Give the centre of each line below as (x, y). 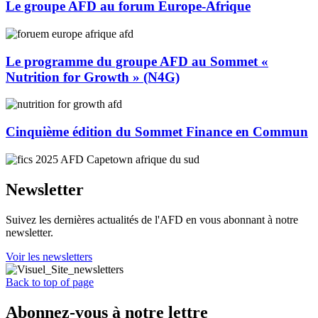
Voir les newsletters (49, 256)
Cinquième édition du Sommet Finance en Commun (157, 132)
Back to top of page (50, 282)
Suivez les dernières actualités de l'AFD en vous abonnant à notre (152, 219)
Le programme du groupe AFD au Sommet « (137, 61)
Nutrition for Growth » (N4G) (93, 77)
